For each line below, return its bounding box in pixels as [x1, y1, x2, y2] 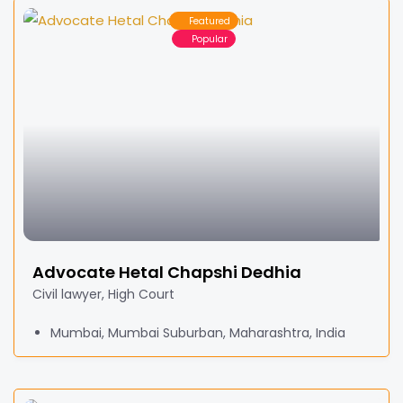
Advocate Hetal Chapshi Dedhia [32, 261, 301, 283]
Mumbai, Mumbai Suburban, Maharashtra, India [50, 324, 345, 342]
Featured [189, 13, 230, 28]
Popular [192, 31, 228, 46]
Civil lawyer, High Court [32, 285, 175, 303]
